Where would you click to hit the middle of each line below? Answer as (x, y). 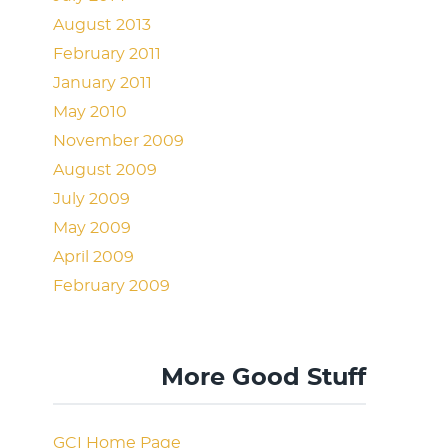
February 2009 (112, 286)
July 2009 (92, 199)
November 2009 (119, 141)
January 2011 (103, 83)
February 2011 (107, 54)
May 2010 (90, 112)
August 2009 (105, 170)
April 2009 (94, 257)
